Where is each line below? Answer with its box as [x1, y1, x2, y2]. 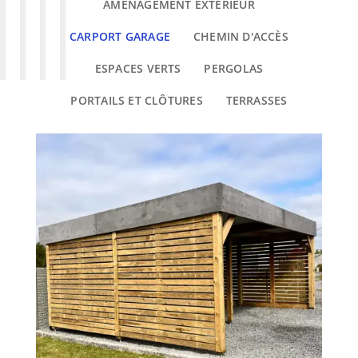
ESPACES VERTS [94, 61, 181, 77]
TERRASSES [225, 93, 288, 109]
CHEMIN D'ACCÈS [193, 29, 288, 45]
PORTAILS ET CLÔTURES [70, 93, 203, 109]
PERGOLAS [204, 61, 264, 77]
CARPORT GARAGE [70, 29, 171, 45]
